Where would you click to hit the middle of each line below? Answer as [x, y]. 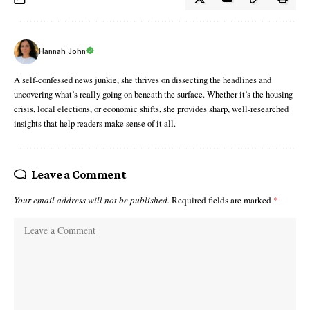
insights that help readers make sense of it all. [95, 123]
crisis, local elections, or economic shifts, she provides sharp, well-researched [151, 108]
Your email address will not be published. [92, 200]
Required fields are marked [222, 200]
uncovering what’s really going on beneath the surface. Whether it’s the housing [153, 94]
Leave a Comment [79, 174]
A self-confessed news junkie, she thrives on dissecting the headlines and [143, 79]
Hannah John [62, 52]
